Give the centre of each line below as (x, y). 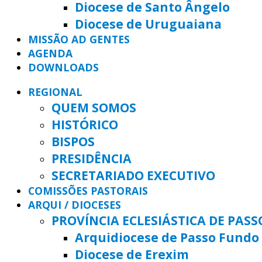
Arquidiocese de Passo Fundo (167, 237)
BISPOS (73, 141)
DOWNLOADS (63, 68)
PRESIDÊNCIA (92, 158)
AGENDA (50, 54)
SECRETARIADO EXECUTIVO (133, 175)
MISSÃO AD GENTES (79, 39)
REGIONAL (55, 92)
